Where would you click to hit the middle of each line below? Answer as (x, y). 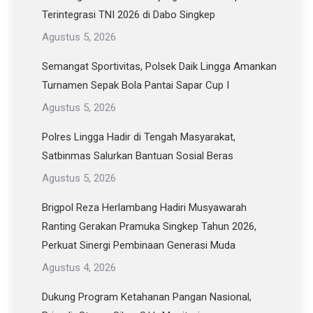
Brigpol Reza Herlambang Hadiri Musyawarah (144, 208)
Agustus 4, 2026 (79, 268)
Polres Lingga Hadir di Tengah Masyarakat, (139, 137)
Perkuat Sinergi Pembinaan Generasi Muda (139, 245)
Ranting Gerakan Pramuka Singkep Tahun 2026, (149, 226)
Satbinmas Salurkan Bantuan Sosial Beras (138, 156)
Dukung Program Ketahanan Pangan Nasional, (147, 297)
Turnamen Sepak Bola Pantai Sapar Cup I (136, 85)
